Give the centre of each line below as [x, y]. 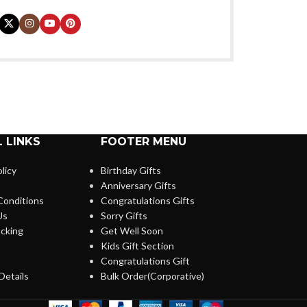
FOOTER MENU [144, 141]
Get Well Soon [132, 230]
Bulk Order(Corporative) [153, 275]
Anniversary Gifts [139, 185]
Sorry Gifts [124, 215]
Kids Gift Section [138, 245]
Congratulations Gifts [148, 200]
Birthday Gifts [131, 170]
